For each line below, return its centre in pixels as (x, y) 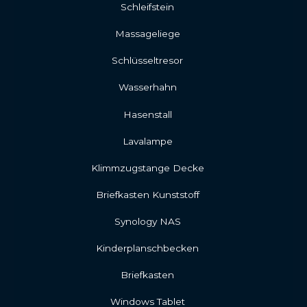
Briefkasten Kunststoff (147, 194)
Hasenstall (147, 114)
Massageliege (147, 34)
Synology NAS (147, 221)
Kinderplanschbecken (148, 248)
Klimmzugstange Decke (147, 168)
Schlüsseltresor (148, 61)
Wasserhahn (147, 87)
